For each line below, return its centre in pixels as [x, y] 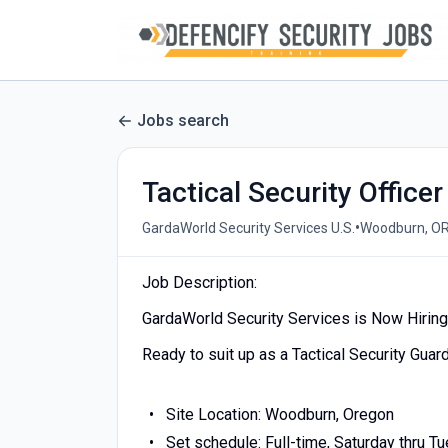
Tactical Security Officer [292, 192]
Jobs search [183, 120]
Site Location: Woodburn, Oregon [279, 414]
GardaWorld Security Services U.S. [248, 227]
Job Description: [199, 282]
